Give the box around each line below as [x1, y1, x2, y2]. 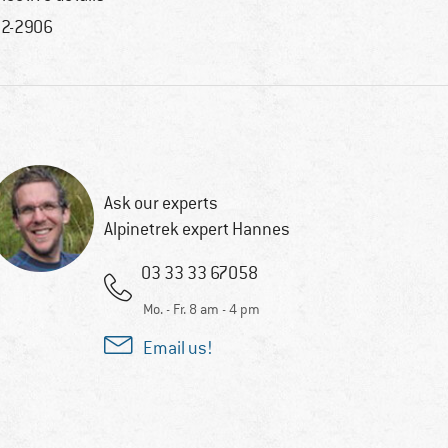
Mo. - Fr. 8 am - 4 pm [142, 300, 260, 319]
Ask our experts [103, 192, 218, 215]
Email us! [142, 337, 213, 360]
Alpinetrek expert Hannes [103, 218, 290, 241]
